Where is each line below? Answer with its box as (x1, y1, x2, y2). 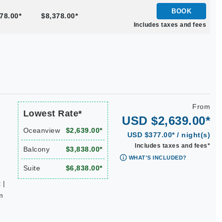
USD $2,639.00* (122, 114, 210, 127)
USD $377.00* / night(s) (127, 131, 210, 139)
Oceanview (23, 126, 60, 134)
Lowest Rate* (23, 109, 82, 118)
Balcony (23, 145, 50, 153)
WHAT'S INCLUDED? (128, 155, 187, 161)
